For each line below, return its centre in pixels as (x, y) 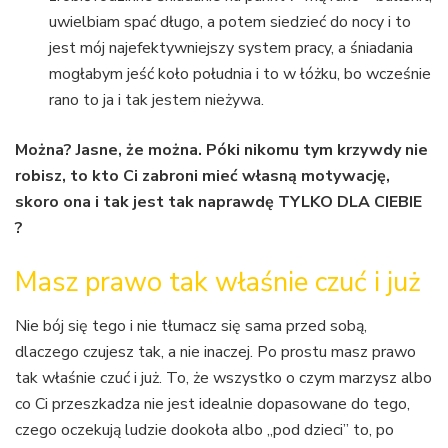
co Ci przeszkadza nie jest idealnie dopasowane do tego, (212, 404)
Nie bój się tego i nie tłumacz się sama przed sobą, (191, 326)
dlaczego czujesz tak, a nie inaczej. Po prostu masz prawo (215, 352)
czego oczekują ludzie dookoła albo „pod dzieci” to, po (204, 430)
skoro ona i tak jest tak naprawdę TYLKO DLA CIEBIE (218, 202)
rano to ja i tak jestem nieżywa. (157, 100)
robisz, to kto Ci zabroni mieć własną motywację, (202, 176)
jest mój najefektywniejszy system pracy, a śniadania (231, 48)
